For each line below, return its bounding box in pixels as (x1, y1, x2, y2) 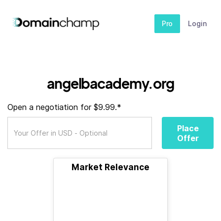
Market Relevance (72, 162, 149, 172)
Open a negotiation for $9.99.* (7, 102, 121, 112)
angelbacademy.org (47, 74, 174, 92)
